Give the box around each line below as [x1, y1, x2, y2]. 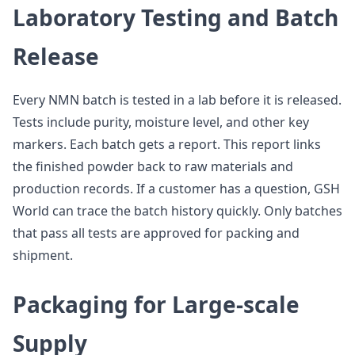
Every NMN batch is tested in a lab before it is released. [13, 91, 342, 109]
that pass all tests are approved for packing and [13, 224, 300, 242]
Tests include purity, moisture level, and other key [13, 113, 309, 131]
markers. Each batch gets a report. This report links [13, 136, 321, 153]
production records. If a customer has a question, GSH [13, 180, 340, 197]
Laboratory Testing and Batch [13, 2, 338, 32]
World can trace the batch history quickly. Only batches [13, 202, 342, 219]
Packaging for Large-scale [13, 289, 300, 319]
